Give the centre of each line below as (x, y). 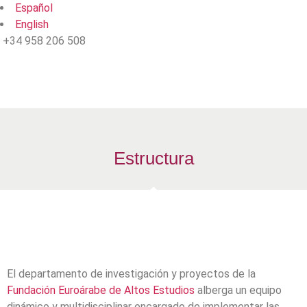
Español (34, 8)
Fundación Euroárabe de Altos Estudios (101, 290)
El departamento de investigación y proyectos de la (131, 274)
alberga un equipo (238, 290)
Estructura (153, 158)
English (32, 24)
